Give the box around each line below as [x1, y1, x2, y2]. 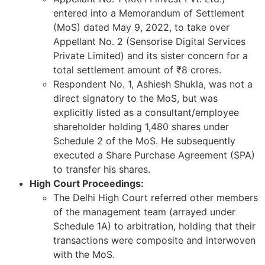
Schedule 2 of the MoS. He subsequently [53, 135, 235, 147]
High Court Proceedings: [30, 177, 144, 190]
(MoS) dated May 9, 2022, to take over [53, 21, 230, 34]
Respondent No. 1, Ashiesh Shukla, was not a [53, 78, 253, 91]
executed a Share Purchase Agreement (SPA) [53, 149, 255, 161]
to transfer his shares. [53, 163, 150, 176]
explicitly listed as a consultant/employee [53, 106, 239, 119]
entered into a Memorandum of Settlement [53, 7, 244, 20]
